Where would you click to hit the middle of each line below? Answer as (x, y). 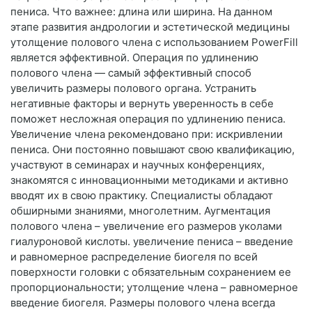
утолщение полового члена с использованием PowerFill (154, 42)
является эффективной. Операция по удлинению (134, 58)
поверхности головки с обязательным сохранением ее (151, 272)
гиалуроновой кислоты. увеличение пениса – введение (152, 242)
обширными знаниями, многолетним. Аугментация (140, 211)
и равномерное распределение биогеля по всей (134, 257)
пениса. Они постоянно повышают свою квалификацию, (153, 150)
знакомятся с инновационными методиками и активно (149, 180)
